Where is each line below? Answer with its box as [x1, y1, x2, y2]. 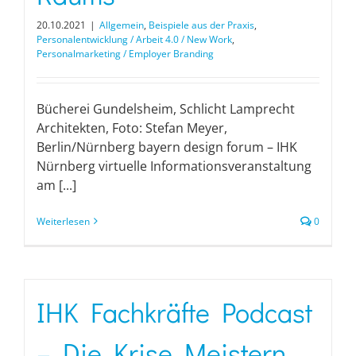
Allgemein [99, 17, 144, 32]
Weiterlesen [37, 214, 90, 228]
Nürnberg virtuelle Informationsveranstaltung [37, 157, 311, 175]
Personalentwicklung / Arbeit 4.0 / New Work [37, 32, 232, 46]
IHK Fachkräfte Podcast [37, 293, 312, 330]
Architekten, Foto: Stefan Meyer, [37, 118, 227, 137]
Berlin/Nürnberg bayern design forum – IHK [37, 137, 297, 156]
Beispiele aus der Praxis [149, 17, 254, 32]
